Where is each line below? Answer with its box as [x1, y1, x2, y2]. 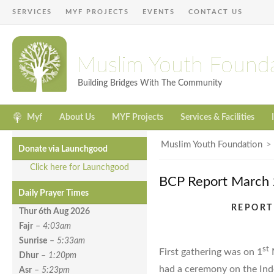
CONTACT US [188, 9, 243, 15]
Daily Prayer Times [18, 189, 89, 198]
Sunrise [19, 237, 47, 246]
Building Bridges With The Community [78, 79, 222, 87]
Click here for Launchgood [30, 163, 129, 172]
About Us [59, 113, 95, 122]
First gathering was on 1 [159, 247, 262, 257]
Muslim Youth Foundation [160, 140, 262, 150]
